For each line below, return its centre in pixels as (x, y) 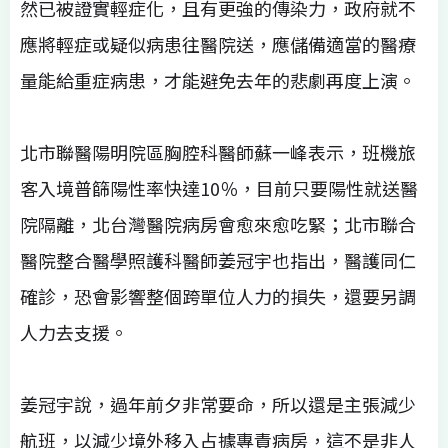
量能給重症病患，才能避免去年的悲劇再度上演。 (218, 79)
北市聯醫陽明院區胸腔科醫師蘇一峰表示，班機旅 (218, 151)
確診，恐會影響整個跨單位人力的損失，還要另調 (218, 295)
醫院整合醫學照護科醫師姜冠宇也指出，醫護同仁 (218, 259)
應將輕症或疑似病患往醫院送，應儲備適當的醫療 (218, 43)
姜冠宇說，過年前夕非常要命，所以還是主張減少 (218, 403)
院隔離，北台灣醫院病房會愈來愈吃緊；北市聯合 (218, 223)
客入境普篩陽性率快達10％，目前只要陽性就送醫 (219, 187)
